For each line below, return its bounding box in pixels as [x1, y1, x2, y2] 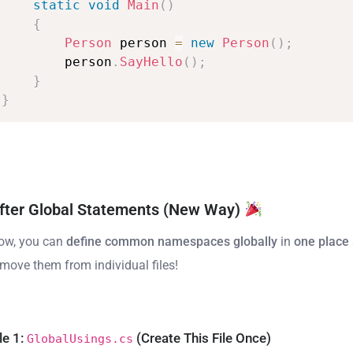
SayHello [120, 54, 184, 69]
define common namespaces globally [66, 234, 278, 250]
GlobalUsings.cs [27, 332, 134, 346]
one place [294, 234, 350, 250]
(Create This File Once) [133, 330, 272, 347]
